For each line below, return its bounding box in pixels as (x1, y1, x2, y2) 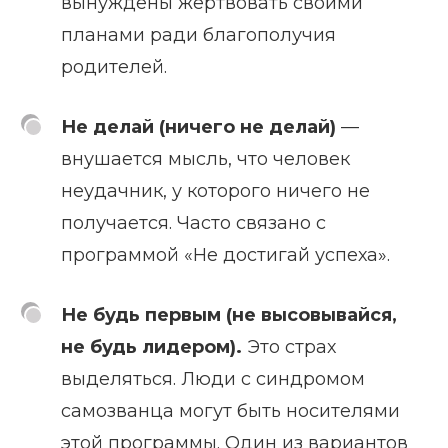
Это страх (247, 336, 336, 359)
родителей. (61, 56, 167, 79)
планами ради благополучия (61, 24, 336, 47)
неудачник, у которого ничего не (61, 180, 370, 203)
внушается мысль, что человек (61, 148, 350, 171)
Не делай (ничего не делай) (61, 116, 336, 139)
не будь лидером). (61, 336, 247, 359)
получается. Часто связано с (61, 212, 326, 235)
